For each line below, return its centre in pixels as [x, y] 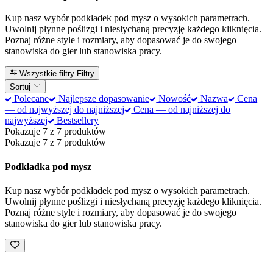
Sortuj [21, 87]
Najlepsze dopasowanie [102, 99]
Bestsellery [77, 121]
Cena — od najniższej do [181, 110]
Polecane [30, 99]
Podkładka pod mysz [48, 166]
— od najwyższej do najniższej [65, 110]
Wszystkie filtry [47, 73]
